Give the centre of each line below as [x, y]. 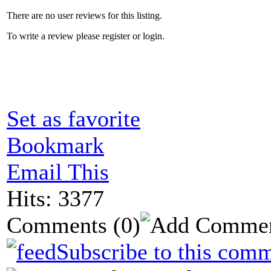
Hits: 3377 [55, 198]
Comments [60, 225]
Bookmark [55, 145]
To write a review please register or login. [86, 36]
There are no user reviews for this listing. [84, 15]
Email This [58, 171]
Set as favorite [73, 118]
